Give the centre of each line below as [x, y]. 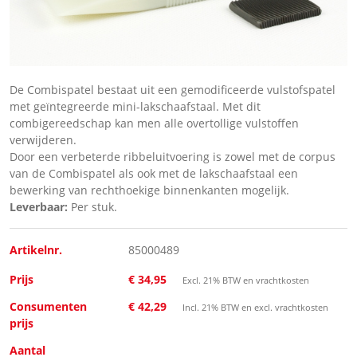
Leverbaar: [39, 207]
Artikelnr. [36, 250]
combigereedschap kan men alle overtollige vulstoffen [154, 124]
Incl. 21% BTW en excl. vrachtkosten [256, 308]
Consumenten [48, 307]
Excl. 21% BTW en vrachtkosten [246, 280]
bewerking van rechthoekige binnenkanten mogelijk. [149, 190]
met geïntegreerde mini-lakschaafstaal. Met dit [135, 107]
